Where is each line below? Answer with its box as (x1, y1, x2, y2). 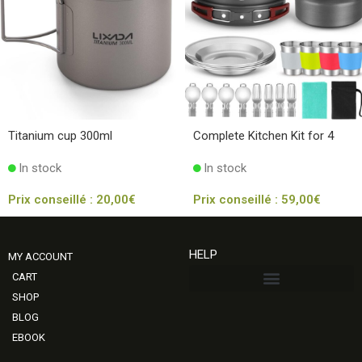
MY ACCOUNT (8, 250, 73, 263)
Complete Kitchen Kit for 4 (193, 128, 334, 143)
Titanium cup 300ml (8, 128, 112, 143)
